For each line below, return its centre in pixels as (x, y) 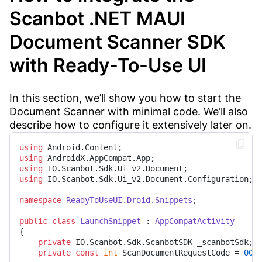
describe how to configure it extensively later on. (130, 125)
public (33, 221)
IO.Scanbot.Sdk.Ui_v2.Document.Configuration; (148, 179)
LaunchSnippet (111, 221)
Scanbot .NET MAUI (97, 18)
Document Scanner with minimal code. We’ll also (129, 111)
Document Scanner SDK (118, 42)
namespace (40, 200)
